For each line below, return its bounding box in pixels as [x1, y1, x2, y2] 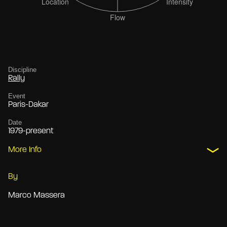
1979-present [8, 127, 53, 136]
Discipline [8, 66, 36, 74]
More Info [8, 146, 42, 155]
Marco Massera [8, 192, 65, 200]
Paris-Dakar [8, 101, 49, 109]
